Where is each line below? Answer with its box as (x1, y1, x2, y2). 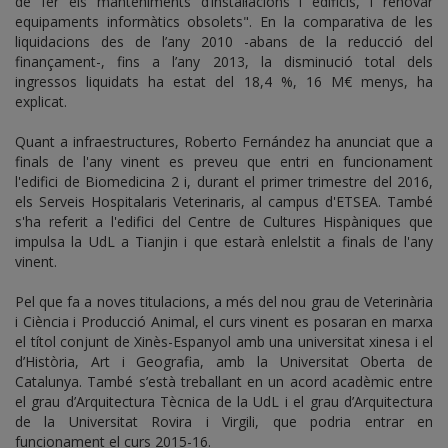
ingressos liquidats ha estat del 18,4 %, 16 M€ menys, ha (15, 72, 433, 92)
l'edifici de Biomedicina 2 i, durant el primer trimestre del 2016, (15, 172, 433, 192)
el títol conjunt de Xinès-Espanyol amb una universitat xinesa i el (15, 332, 433, 352)
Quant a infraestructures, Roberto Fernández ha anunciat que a (15, 132, 433, 152)
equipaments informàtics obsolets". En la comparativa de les (15, 12, 433, 32)
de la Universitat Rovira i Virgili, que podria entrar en (15, 412, 433, 432)
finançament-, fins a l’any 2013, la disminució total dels (15, 52, 433, 72)
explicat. (15, 92, 67, 112)
